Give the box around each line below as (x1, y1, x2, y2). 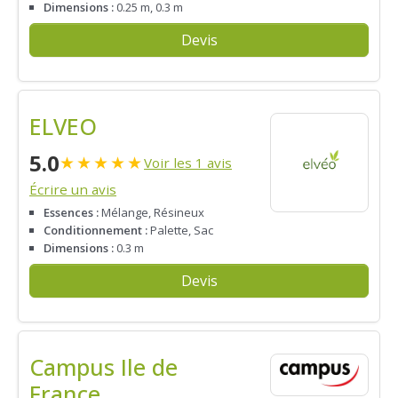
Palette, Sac (147, 221, 213, 238)
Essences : (44, 203, 99, 220)
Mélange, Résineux (99, 203, 204, 220)
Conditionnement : (44, 221, 147, 238)
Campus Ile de (29, 352, 178, 383)
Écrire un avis (29, 180, 116, 199)
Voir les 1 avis (144, 154, 232, 172)
